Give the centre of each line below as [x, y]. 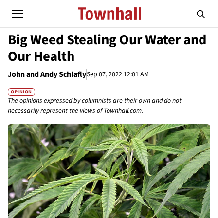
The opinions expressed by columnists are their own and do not [95, 101]
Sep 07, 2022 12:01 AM [118, 74]
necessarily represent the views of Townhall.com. [75, 111]
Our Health [41, 56]
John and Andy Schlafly [47, 74]
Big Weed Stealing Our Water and [107, 40]
